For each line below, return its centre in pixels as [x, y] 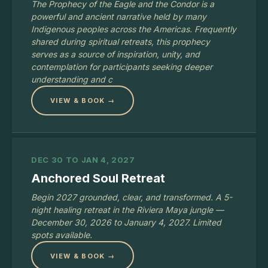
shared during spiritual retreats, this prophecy [121, 42]
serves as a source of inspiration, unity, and [115, 54]
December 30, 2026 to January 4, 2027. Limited [126, 222]
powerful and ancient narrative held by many [119, 16]
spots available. [62, 235]
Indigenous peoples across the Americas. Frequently [134, 29]
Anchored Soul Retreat [98, 178]
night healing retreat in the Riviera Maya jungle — [127, 210]
